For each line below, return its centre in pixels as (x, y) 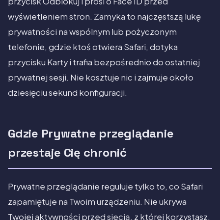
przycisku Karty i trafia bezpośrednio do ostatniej (104, 62)
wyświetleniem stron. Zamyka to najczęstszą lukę (104, 17)
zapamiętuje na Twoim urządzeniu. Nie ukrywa (97, 202)
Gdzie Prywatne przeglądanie (91, 134)
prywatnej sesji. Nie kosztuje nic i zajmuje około (101, 78)
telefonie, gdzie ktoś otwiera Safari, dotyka (93, 47)
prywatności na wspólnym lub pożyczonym (92, 32)
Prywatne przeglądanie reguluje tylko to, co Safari (105, 187)
